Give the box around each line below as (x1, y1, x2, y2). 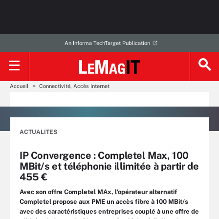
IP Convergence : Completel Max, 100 (20, 150, 189, 161)
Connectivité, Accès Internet (39, 83, 109, 89)
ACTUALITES (20, 129, 57, 135)
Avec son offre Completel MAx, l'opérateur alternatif (20, 188, 177, 196)
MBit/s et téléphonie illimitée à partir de (20, 160, 199, 172)
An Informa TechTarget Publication (64, 40, 150, 46)
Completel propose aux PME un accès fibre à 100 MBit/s (20, 198, 188, 205)
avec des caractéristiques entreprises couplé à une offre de (20, 208, 199, 215)
